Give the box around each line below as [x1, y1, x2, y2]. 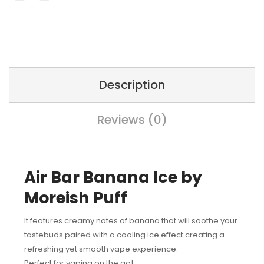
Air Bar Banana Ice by [24, 166, 202, 188]
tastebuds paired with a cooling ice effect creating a [24, 229, 225, 240]
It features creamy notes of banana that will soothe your [24, 215, 237, 226]
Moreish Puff [24, 187, 127, 209]
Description [99, 77, 165, 93]
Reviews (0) [97, 111, 167, 128]
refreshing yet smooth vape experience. [24, 243, 178, 255]
